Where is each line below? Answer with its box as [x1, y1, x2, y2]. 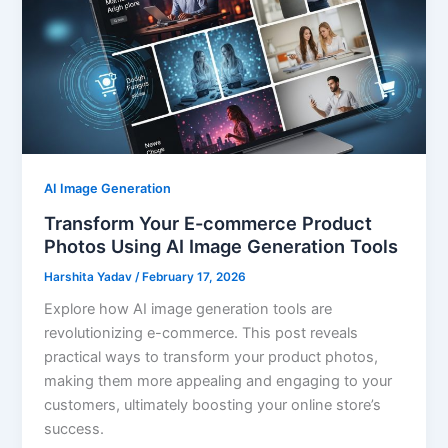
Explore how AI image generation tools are [44, 300, 333, 319]
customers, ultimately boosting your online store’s [44, 396, 382, 415]
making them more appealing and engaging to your [44, 372, 393, 391]
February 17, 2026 [142, 269, 247, 284]
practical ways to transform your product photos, [44, 348, 379, 367]
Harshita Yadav [44, 269, 136, 284]
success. [44, 420, 105, 439]
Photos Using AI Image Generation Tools [44, 234, 399, 257]
